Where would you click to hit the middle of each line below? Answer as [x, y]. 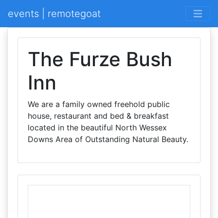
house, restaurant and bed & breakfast [98, 116]
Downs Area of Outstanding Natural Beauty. [108, 139]
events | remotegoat [54, 14]
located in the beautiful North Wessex [97, 127]
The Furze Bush [100, 59]
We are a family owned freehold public [99, 104]
